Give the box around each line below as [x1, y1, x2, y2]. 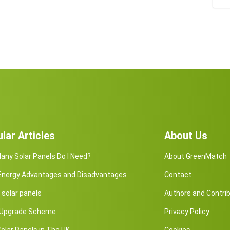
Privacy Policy [164, 207, 210, 216]
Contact [164, 170, 192, 179]
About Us [164, 129, 208, 142]
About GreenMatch [164, 152, 227, 161]
